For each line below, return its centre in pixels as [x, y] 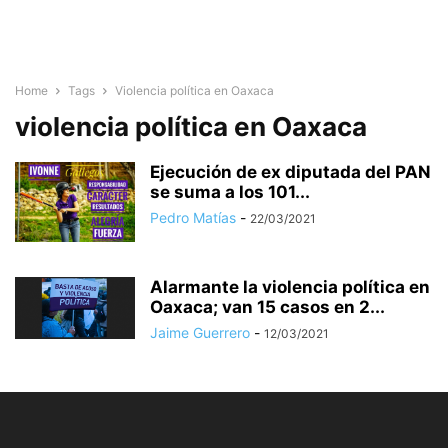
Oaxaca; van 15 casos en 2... [267, 307]
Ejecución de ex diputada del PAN [290, 172]
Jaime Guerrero [200, 332]
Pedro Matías [193, 217]
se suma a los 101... [230, 192]
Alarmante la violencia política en [290, 287]
